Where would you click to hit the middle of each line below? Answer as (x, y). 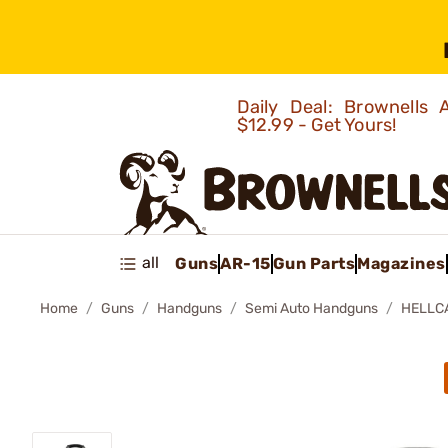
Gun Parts (313, 263)
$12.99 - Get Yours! (318, 125)
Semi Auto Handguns (311, 308)
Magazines (401, 263)
